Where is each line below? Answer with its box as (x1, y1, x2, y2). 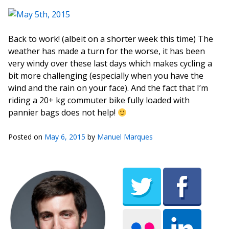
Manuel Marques (97, 132, 153, 142)
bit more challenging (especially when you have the (8, 70, 203, 81)
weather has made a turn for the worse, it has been (8, 45, 205, 57)
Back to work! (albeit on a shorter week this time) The (8, 33, 213, 44)
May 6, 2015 (44, 132, 85, 142)
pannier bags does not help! (8, 107, 118, 118)
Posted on (8, 132, 44, 142)
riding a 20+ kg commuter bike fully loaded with (8, 95, 190, 106)
